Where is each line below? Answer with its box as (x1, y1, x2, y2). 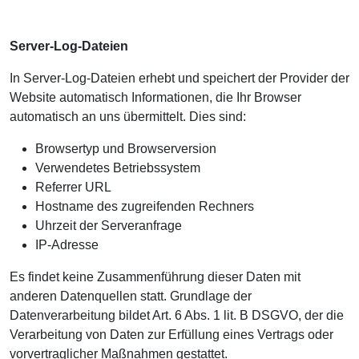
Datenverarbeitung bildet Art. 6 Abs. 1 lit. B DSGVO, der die (10, 309, 344, 322)
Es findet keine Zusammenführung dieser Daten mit (10, 270, 301, 284)
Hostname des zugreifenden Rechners (35, 200, 254, 213)
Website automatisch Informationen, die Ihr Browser (10, 91, 301, 104)
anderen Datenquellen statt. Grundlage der (10, 289, 252, 303)
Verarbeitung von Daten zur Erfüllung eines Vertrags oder (10, 328, 333, 341)
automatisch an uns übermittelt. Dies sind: (10, 110, 246, 123)
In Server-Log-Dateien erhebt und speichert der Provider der (10, 71, 349, 85)
